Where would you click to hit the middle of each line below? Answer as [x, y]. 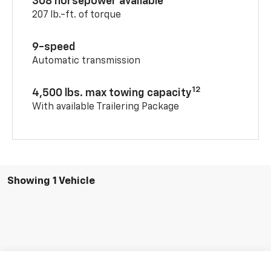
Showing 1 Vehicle [51, 181]
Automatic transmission [87, 61]
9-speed [54, 47]
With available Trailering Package [106, 107]
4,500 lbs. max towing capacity [112, 93]
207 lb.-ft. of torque [77, 15]
